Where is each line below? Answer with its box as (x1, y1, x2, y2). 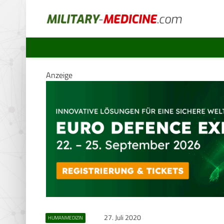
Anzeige (46, 69, 72, 81)
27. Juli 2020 (104, 211, 141, 223)
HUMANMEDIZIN (47, 213, 83, 221)
